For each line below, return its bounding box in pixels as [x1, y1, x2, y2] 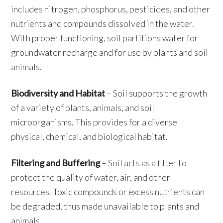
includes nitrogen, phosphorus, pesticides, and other [11, 3, 211, 14]
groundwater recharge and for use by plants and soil [11, 47, 209, 58]
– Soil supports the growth [105, 88, 208, 99]
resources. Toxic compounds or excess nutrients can [11, 186, 205, 197]
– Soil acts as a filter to [102, 157, 187, 168]
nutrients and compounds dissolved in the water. [11, 18, 195, 29]
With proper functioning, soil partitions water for [11, 32, 199, 43]
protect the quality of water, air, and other [11, 172, 171, 183]
